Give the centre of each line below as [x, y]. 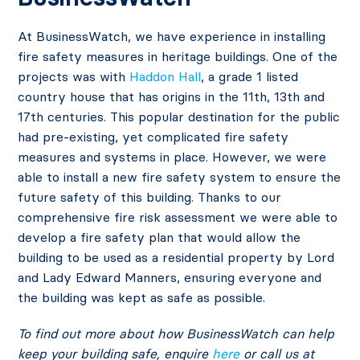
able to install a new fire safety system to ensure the [180, 177]
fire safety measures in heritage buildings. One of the [178, 57]
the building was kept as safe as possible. [142, 298]
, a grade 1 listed [250, 77]
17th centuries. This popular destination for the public [179, 117]
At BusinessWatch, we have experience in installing [172, 37]
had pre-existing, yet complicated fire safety [153, 137]
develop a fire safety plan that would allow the [160, 237]
